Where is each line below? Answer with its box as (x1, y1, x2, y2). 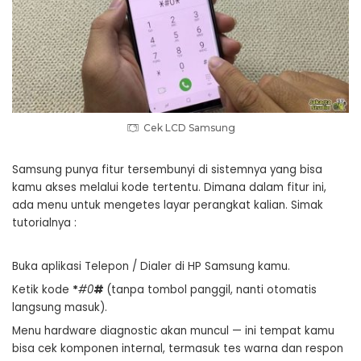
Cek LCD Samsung (143, 122, 235, 134)
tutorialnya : (12, 215, 77, 230)
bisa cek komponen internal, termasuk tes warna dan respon (12, 341, 343, 356)
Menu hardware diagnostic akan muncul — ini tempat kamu (12, 323, 334, 338)
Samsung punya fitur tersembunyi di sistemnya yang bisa (12, 162, 322, 177)
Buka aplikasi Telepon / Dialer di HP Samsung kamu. (12, 259, 290, 274)
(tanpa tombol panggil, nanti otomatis (106, 282, 317, 297)
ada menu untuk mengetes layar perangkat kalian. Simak (12, 197, 323, 213)
